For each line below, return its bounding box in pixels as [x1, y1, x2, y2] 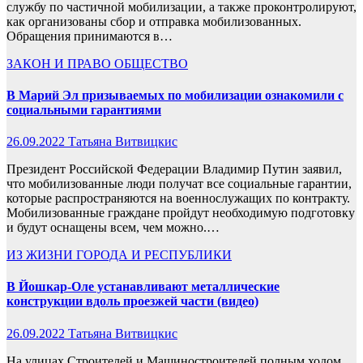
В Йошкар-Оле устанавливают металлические [6, 280, 280, 294]
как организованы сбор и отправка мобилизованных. [6, 14, 301, 28]
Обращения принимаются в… [6, 28, 173, 43]
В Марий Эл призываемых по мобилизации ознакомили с [6, 88, 344, 102]
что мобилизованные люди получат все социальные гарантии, [6, 177, 352, 191]
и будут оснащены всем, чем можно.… [6, 220, 220, 235]
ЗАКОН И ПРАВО [6, 56, 114, 70]
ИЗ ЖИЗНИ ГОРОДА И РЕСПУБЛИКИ [6, 248, 232, 263]
